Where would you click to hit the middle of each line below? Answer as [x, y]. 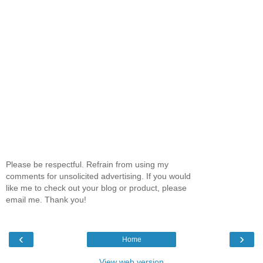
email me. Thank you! [46, 200]
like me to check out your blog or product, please [96, 188]
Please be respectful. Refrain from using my [87, 165]
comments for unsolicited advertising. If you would [98, 176]
